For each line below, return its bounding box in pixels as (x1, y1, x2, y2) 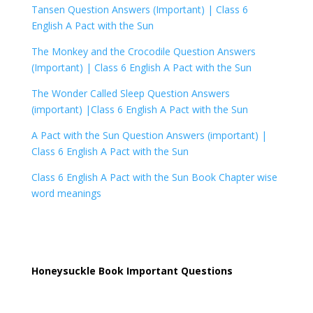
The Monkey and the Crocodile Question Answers (31, 45, 256, 59)
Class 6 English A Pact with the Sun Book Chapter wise (31, 170, 277, 184)
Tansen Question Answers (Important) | (31, 3, 216, 17)
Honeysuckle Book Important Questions (31, 264, 235, 278)
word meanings (31, 187, 101, 201)
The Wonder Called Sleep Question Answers (31, 87, 230, 101)
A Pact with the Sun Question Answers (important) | (31, 129, 267, 143)
